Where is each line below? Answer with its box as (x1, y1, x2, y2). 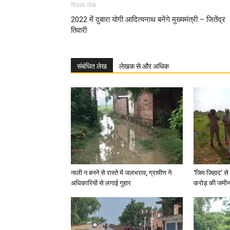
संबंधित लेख (77, 62, 107, 70)
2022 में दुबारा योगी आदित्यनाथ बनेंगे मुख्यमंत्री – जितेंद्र (71, 15, 225, 24)
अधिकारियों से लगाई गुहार (71, 179, 131, 187)
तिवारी (71, 26, 87, 35)
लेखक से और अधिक (119, 62, 169, 70)
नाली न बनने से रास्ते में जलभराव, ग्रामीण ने (71, 169, 171, 177)
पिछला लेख (71, 2, 95, 9)
